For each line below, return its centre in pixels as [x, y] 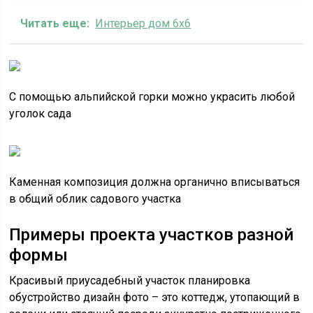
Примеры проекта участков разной [152, 235]
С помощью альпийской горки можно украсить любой [152, 97]
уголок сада [41, 114]
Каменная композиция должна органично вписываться [155, 182]
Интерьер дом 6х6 [143, 23]
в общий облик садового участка [95, 199]
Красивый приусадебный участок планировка [130, 281]
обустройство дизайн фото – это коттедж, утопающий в [155, 297]
